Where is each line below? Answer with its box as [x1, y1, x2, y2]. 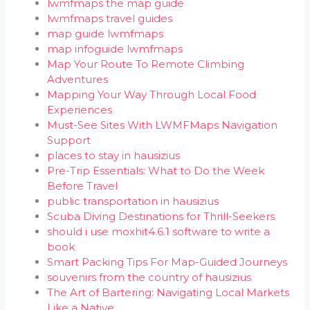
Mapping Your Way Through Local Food [47, 88, 257, 101]
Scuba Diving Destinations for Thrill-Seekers [47, 210, 275, 223]
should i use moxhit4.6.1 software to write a [47, 225, 271, 238]
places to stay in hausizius [47, 149, 181, 162]
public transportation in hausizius [47, 194, 219, 208]
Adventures [47, 73, 109, 86]
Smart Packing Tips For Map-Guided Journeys [47, 255, 288, 268]
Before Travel [47, 179, 118, 192]
